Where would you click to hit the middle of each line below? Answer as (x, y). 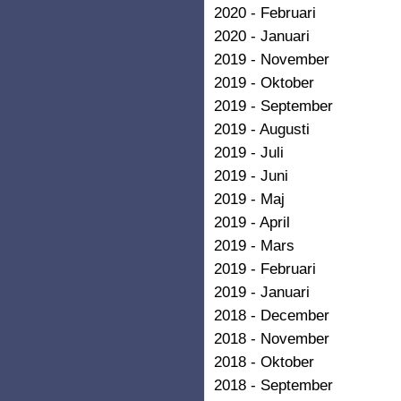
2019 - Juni (251, 175)
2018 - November (272, 338)
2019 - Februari (265, 268)
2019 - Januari (262, 291)
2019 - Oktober (264, 82)
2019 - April (252, 222)
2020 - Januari (262, 35)
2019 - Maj (249, 198)
